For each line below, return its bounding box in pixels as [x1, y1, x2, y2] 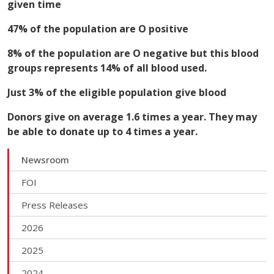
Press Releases [21, 199, 88, 211]
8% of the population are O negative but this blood [7, 46, 259, 60]
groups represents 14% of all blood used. [7, 61, 207, 75]
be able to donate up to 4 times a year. [7, 125, 198, 138]
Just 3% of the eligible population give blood [7, 86, 226, 99]
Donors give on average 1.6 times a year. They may [7, 110, 257, 124]
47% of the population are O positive [7, 22, 188, 35]
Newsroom [21, 154, 69, 166]
